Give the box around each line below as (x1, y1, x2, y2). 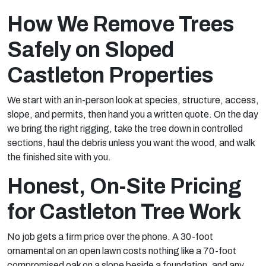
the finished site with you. (7, 152, 111, 162)
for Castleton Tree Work (7, 200, 241, 224)
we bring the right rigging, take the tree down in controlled (7, 123, 243, 134)
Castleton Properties (7, 64, 213, 87)
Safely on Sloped (7, 38, 174, 62)
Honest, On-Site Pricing (7, 175, 242, 198)
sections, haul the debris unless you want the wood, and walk (7, 138, 255, 148)
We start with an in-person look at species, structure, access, (7, 95, 259, 105)
